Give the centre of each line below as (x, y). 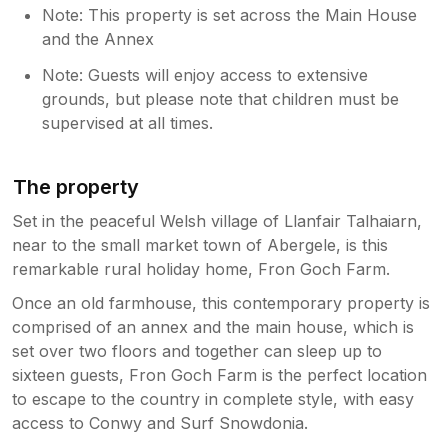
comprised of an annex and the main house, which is (213, 326)
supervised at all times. (128, 122)
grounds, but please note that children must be (221, 98)
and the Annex (98, 38)
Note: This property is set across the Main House (230, 14)
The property (76, 186)
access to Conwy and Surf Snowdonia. (160, 422)
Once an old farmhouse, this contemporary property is (221, 302)
